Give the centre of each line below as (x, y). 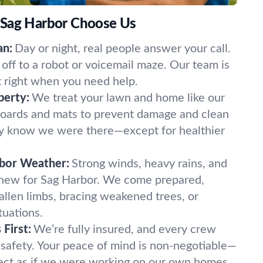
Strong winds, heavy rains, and (149, 164)
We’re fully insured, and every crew (125, 230)
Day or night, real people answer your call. (123, 49)
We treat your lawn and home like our (128, 98)
